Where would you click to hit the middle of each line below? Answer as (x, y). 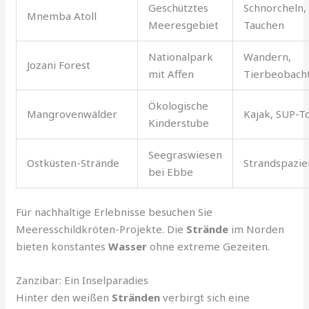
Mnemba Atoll (62, 16)
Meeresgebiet (184, 24)
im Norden (257, 229)
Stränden (136, 298)
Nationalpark (181, 56)
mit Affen (171, 73)
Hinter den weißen (64, 298)
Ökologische (179, 105)
